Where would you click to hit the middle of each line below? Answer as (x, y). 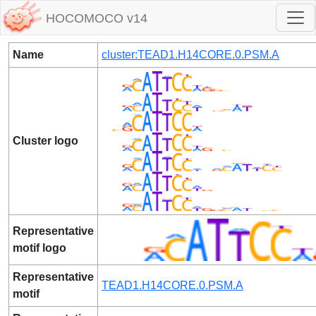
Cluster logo (45, 141)
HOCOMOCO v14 (97, 19)
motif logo (39, 248)
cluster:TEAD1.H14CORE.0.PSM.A (190, 55)
